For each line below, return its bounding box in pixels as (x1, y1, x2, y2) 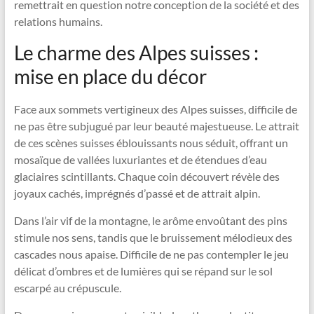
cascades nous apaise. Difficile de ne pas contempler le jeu (13, 247, 289, 261)
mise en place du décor (13, 64, 207, 88)
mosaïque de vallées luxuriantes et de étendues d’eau (13, 153, 267, 166)
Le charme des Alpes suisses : (13, 41, 259, 64)
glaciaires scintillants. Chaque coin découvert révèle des (13, 170, 280, 183)
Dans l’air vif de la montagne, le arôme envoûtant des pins (13, 214, 287, 227)
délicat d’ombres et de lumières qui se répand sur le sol (13, 264, 273, 278)
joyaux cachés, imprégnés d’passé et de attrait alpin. (13, 186, 260, 200)
